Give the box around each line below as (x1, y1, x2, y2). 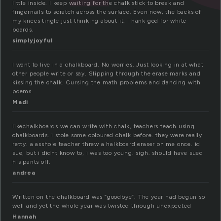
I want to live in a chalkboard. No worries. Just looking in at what (12, 61, 204, 69)
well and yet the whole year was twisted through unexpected (12, 202, 191, 210)
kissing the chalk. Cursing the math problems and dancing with (12, 79, 201, 86)
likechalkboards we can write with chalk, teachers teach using (12, 123, 195, 130)
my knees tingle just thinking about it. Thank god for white (12, 17, 187, 25)
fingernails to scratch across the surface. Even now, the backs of (12, 8, 201, 16)
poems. (12, 88, 34, 95)
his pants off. (12, 158, 51, 166)
